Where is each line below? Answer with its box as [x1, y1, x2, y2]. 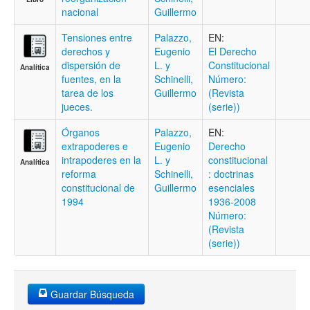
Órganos [62, 125, 100, 139]
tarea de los [62, 86, 113, 100]
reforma [62, 167, 96, 181]
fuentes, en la [62, 72, 121, 86]
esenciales [208, 181, 255, 194]
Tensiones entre [62, 30, 132, 44]
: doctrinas [208, 167, 254, 181]
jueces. [62, 100, 93, 113]
